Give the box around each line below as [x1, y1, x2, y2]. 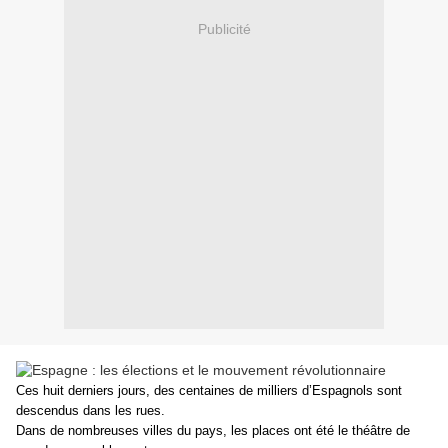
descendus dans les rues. [16, 403, 165, 419]
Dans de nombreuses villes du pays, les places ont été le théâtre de [16, 423, 410, 439]
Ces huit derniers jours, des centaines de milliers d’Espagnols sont [16, 383, 402, 399]
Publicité [197, 20, 251, 37]
